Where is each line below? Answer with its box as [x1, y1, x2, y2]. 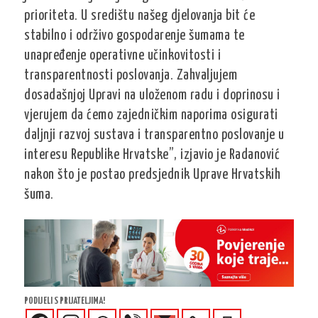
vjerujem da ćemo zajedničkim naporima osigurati [24, 109, 278, 122]
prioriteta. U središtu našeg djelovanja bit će [24, 9, 256, 23]
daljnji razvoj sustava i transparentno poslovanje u [24, 128, 285, 142]
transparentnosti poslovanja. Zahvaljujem [24, 69, 238, 82]
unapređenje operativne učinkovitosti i [24, 49, 221, 62]
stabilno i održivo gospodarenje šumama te [24, 29, 245, 43]
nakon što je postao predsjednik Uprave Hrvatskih [24, 168, 281, 182]
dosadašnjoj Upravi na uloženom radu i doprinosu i [24, 89, 280, 102]
